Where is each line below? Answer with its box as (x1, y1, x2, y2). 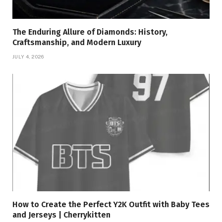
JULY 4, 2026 (12, 54, 44, 60)
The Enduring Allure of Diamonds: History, (12, 27, 167, 37)
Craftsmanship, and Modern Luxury (12, 38, 141, 48)
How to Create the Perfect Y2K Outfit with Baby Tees (12, 200, 210, 210)
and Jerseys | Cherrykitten (12, 210, 111, 220)
